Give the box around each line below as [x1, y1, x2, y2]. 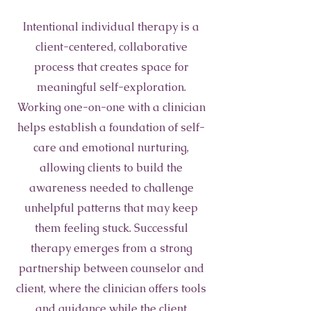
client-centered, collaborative [35, 40, 187, 54]
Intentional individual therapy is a [23, 19, 199, 34]
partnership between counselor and [18, 261, 204, 276]
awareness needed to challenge [28, 180, 194, 195]
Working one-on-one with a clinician [17, 100, 205, 115]
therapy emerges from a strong [30, 241, 192, 255]
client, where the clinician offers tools [16, 281, 206, 296]
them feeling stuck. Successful [34, 221, 188, 235]
